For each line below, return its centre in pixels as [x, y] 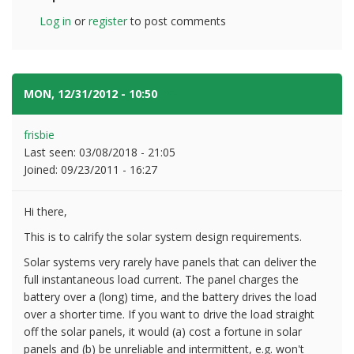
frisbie [39, 134]
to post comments [177, 21]
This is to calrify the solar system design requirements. [163, 236]
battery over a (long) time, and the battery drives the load [170, 296]
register [108, 21]
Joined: [42, 169]
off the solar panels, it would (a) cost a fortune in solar [163, 331]
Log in [55, 21]
